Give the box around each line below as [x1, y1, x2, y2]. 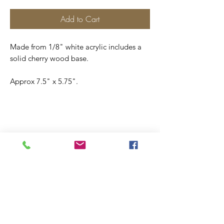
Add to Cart [60, 13, 99, 24]
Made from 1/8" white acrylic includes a [10, 41, 141, 51]
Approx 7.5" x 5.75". [10, 76, 78, 86]
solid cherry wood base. [10, 53, 88, 63]
